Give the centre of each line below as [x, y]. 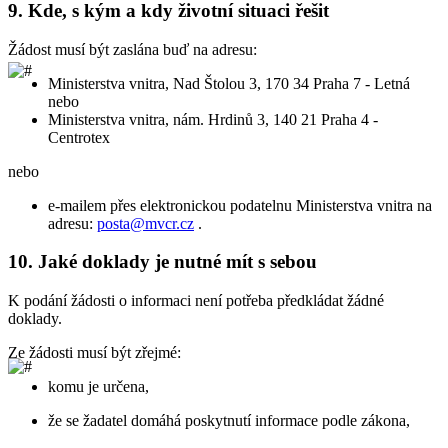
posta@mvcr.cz [145, 223]
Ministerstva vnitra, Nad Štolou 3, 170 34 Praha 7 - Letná [229, 83]
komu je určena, [98, 387]
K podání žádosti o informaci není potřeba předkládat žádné [196, 301]
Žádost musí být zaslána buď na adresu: [132, 49]
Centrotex [79, 137]
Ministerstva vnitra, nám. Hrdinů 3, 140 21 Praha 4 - [213, 119]
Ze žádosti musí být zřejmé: [94, 353]
